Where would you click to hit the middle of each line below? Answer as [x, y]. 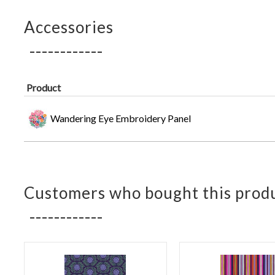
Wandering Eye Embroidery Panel [120, 118]
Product [43, 87]
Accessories [68, 27]
